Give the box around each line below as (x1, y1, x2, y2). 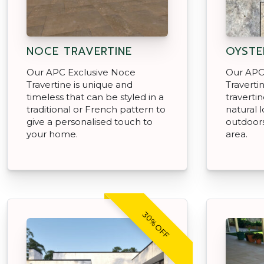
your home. (27, 128, 78, 140)
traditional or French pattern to (27, 103, 166, 115)
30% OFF (141, 209, 171, 240)
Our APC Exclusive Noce (27, 66, 136, 78)
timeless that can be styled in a (27, 91, 164, 103)
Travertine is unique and (27, 78, 133, 90)
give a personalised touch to (27, 115, 153, 127)
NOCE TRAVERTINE (27, 42, 132, 60)
